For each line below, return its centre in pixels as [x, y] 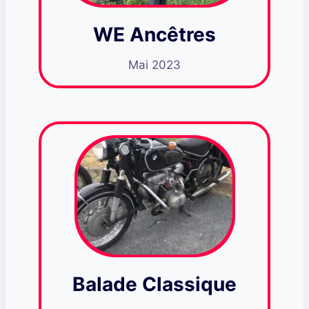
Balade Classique [154, 285]
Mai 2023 [154, 65]
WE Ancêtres [154, 35]
